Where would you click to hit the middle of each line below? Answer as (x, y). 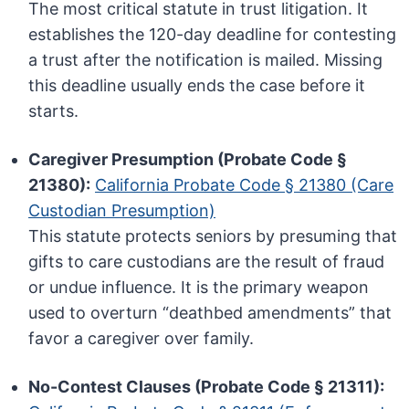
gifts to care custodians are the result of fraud (207, 262)
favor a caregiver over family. (142, 339)
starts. (54, 111)
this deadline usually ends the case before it (197, 86)
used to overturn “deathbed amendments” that (210, 313)
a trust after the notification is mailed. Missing (206, 60)
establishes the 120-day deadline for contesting (213, 35)
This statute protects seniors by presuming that (213, 236)
